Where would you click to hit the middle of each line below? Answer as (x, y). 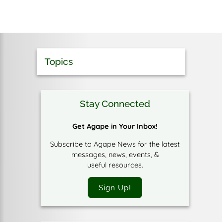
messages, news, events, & (115, 154)
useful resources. (115, 165)
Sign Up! (115, 187)
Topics (59, 62)
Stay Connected (115, 104)
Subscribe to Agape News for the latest (115, 144)
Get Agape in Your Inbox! (115, 126)
